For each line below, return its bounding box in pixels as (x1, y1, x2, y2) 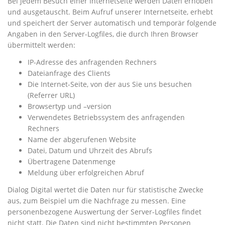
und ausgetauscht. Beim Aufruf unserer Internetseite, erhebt (8, 7, 213, 17)
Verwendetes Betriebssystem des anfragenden (28, 112, 185, 122)
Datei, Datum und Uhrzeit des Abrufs (28, 145, 152, 155)
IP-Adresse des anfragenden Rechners (28, 57, 157, 67)
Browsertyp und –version (28, 101, 111, 111)
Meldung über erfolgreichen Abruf (28, 167, 144, 177)
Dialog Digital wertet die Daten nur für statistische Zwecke (8, 184, 203, 194)
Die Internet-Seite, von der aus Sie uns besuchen (28, 79, 192, 89)
